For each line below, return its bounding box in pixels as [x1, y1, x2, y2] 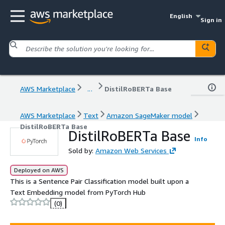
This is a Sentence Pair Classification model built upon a [10, 176, 189, 185]
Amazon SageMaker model [106, 110, 192, 120]
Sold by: [68, 146, 95, 155]
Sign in [200, 16, 222, 24]
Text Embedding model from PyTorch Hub [10, 187, 146, 196]
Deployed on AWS [14, 166, 64, 174]
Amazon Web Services [95, 146, 167, 155]
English [170, 12, 193, 20]
